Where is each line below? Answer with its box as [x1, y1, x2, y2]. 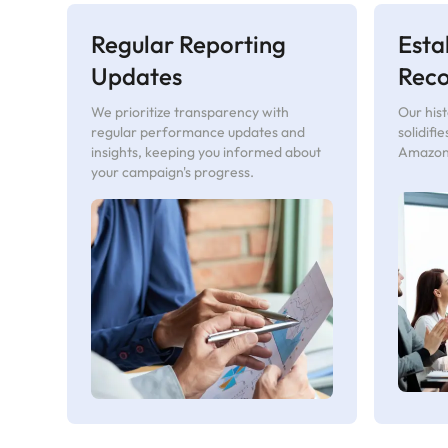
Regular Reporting [91, 28, 287, 59]
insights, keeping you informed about [91, 142, 322, 161]
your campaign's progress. [91, 162, 255, 181]
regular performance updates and [91, 122, 306, 141]
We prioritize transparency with [91, 102, 290, 121]
